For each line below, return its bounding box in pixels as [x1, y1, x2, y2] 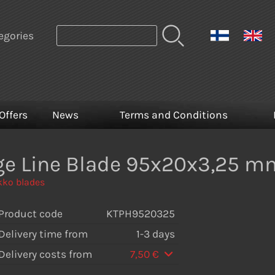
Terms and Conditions [120, 109, 228, 122]
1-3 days [136, 227, 175, 240]
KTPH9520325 [106, 207, 175, 220]
